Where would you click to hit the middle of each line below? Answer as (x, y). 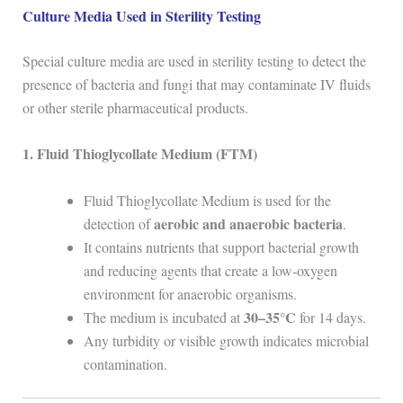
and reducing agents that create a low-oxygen (210, 270)
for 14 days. (331, 317)
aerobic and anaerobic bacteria (248, 223)
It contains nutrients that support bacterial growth (221, 246)
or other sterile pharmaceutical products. (135, 107)
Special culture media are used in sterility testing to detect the (194, 60)
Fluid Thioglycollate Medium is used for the (207, 200)
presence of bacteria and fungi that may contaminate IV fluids (196, 84)
